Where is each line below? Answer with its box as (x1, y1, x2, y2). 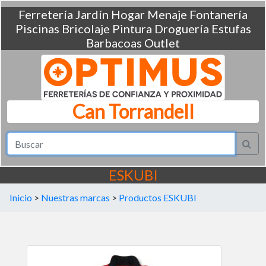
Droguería (154, 21, 209, 36)
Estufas (211, 21, 251, 36)
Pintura (112, 21, 152, 36)
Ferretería (18, 7, 73, 21)
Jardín (75, 7, 109, 21)
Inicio (9, 192, 32, 203)
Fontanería (189, 7, 248, 21)
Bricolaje (61, 21, 110, 36)
